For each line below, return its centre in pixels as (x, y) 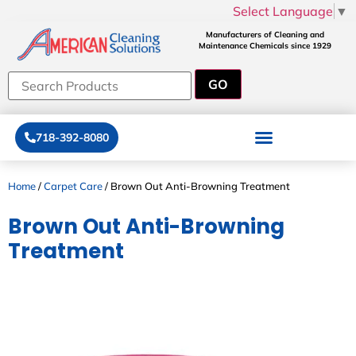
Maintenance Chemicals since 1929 (265, 45)
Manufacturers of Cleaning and (265, 34)
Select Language (283, 11)
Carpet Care (73, 186)
